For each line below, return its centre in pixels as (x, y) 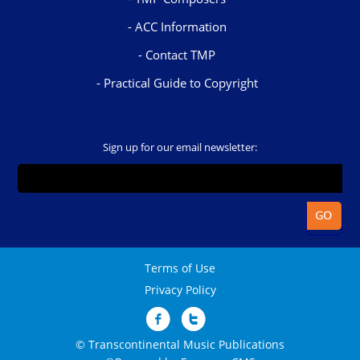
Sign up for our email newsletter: (180, 147)
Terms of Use (180, 268)
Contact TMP (180, 55)
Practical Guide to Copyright (180, 83)
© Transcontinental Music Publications (180, 345)
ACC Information (180, 27)
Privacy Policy (180, 290)
